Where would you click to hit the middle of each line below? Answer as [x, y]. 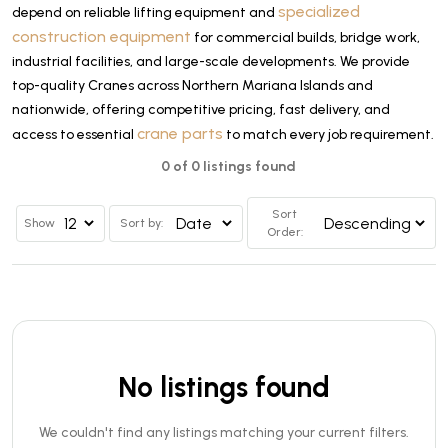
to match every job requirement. [328, 134]
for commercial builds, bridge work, [305, 37]
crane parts [180, 133]
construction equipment [101, 36]
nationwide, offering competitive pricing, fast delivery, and [201, 109]
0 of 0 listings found [228, 166]
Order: [284, 232]
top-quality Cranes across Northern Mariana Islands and [192, 85]
